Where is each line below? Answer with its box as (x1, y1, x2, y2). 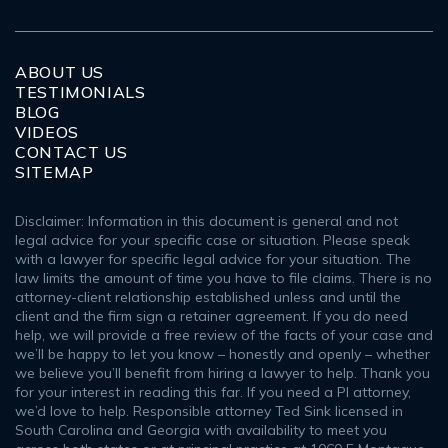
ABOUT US (15, 61, 105, 82)
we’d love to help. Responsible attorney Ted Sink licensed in (15, 401, 403, 420)
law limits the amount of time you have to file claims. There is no (15, 268, 432, 287)
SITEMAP (15, 161, 94, 182)
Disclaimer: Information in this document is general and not (15, 211, 398, 230)
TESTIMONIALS (15, 81, 146, 102)
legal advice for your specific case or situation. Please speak (15, 230, 410, 249)
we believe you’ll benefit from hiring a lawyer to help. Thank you (15, 363, 430, 382)
